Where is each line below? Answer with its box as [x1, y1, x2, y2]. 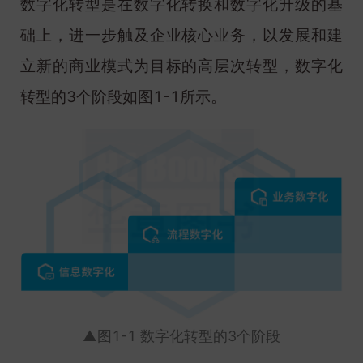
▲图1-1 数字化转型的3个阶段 [83, 327, 280, 344]
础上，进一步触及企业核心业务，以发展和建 [20, 25, 343, 45]
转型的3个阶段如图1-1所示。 [20, 87, 226, 106]
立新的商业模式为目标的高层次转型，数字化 [20, 56, 343, 75]
